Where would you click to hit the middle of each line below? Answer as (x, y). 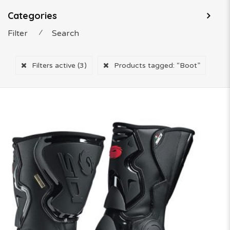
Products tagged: (145, 65)
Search (65, 33)
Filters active (55, 65)
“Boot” (188, 65)
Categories (32, 16)
